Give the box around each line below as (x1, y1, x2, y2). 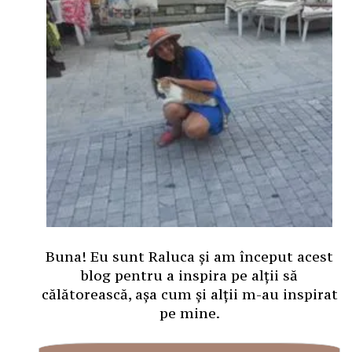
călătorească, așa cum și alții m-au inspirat (41, 284, 338, 303)
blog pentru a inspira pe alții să (81, 266, 298, 284)
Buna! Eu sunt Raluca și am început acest (46, 247, 333, 266)
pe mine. (159, 303, 220, 322)
